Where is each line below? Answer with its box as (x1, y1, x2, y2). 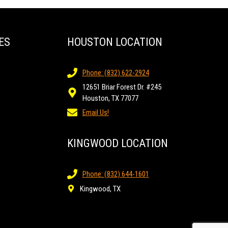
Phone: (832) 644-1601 (82, 169, 149, 179)
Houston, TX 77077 (82, 94, 138, 103)
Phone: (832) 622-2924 (82, 68, 149, 78)
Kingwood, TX (79, 184, 121, 193)
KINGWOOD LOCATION (67, 137, 168, 150)
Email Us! (82, 108, 109, 118)
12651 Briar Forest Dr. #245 (82, 82, 161, 92)
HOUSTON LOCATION (67, 36, 162, 49)
